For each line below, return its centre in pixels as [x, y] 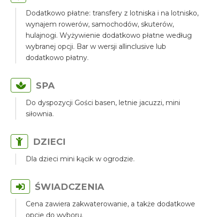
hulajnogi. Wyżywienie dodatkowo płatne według [109, 35]
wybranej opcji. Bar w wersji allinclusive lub [96, 46]
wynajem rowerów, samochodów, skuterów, [100, 24]
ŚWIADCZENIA [70, 187]
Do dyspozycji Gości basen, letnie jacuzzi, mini [103, 103]
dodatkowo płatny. [57, 58]
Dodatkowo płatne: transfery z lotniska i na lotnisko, [112, 13]
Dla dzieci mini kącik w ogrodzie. [80, 159]
